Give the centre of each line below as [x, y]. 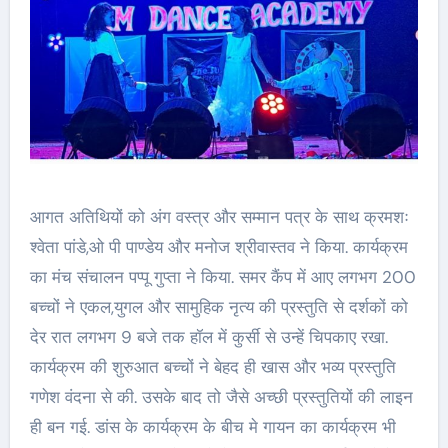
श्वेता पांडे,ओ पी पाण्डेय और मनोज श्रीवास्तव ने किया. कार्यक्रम [218, 247]
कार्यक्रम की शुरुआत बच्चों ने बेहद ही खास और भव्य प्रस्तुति [212, 367]
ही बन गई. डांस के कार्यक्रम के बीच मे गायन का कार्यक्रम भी [212, 427]
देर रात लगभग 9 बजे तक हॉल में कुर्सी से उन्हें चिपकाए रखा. [208, 337]
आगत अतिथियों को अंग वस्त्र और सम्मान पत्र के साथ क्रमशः [219, 217]
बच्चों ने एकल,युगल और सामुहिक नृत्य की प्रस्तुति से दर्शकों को [218, 307]
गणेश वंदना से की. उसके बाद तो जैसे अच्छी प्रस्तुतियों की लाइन [221, 397]
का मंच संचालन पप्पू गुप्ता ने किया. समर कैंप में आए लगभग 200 [222, 277]
